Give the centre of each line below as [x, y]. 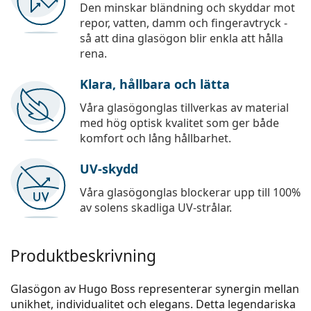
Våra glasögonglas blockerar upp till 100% [190, 193]
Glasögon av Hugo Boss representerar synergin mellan [155, 289]
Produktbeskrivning [83, 256]
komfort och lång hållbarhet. [155, 138]
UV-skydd [109, 169]
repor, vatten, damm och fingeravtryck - [184, 23]
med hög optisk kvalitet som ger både [179, 123]
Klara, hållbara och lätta [155, 84]
